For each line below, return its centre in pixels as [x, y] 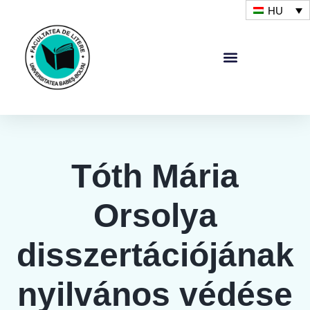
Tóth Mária [155, 176]
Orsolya [155, 216]
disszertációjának [155, 255]
